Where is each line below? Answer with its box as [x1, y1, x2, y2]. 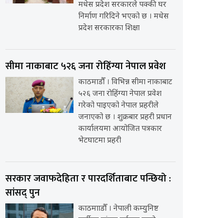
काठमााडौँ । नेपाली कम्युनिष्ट [78, 204, 159, 215]
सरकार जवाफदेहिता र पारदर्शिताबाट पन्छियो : [5, 170, 171, 187]
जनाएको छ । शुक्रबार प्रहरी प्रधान [78, 112, 172, 123]
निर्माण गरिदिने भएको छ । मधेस [78, 12, 169, 22]
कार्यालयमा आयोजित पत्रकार [78, 124, 162, 135]
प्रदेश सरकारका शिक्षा [78, 23, 140, 34]
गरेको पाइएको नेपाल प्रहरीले [78, 101, 159, 111]
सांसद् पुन [5, 184, 40, 201]
